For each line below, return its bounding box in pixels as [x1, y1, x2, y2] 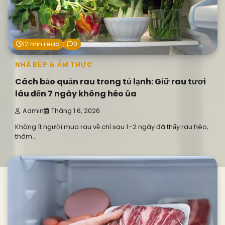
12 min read [23, 39, 60, 48]
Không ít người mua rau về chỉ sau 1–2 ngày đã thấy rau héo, [15, 122, 208, 132]
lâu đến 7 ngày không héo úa [15, 87, 137, 99]
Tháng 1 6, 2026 [51, 106, 100, 116]
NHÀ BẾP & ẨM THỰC [15, 60, 92, 69]
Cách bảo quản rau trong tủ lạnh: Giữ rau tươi [15, 75, 206, 87]
